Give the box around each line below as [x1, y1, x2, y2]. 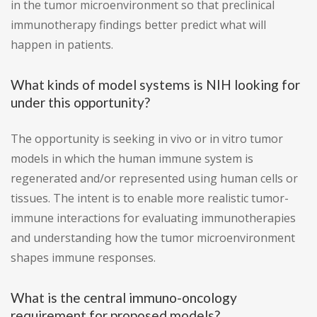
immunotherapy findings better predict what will [11, 17, 266, 33]
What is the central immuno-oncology [11, 289, 237, 306]
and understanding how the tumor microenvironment [11, 230, 295, 246]
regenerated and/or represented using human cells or [11, 171, 298, 187]
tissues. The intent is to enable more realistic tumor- [11, 190, 289, 207]
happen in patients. [11, 37, 113, 53]
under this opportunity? [11, 94, 150, 111]
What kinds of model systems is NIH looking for [11, 76, 300, 93]
